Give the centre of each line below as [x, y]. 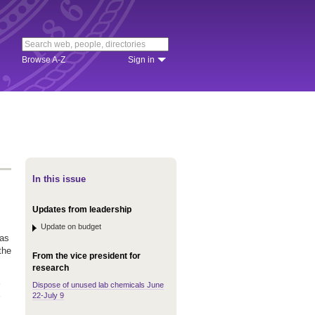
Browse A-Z [44, 60]
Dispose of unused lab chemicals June [98, 285]
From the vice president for [86, 256]
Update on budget [71, 226]
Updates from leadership [82, 210]
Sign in [141, 60]
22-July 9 [48, 295]
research [51, 268]
